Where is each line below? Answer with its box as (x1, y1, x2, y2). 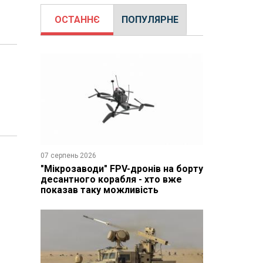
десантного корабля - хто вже (40, 173, 182, 185)
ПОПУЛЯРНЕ (121, 14, 178, 25)
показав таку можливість (40, 184, 159, 195)
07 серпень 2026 (40, 151, 96, 160)
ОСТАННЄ (54, 14, 100, 25)
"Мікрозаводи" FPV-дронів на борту (40, 163, 203, 174)
